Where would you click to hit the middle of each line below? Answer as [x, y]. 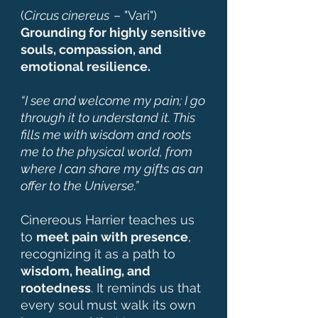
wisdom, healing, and [86, 270]
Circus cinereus [67, 15]
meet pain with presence [112, 236]
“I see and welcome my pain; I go [113, 100]
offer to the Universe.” [79, 185]
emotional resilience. [86, 66]
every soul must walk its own [108, 305]
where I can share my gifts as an [112, 168]
